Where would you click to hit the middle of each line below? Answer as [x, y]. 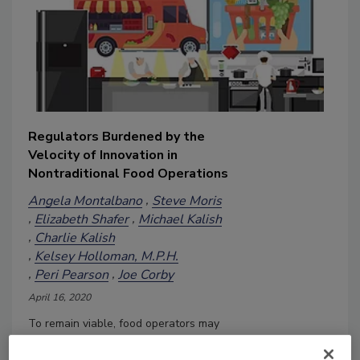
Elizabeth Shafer [82, 219]
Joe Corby [146, 274]
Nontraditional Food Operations [128, 173]
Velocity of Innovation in [103, 155]
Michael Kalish [180, 219]
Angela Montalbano [85, 200]
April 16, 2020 [59, 297]
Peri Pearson [72, 274]
